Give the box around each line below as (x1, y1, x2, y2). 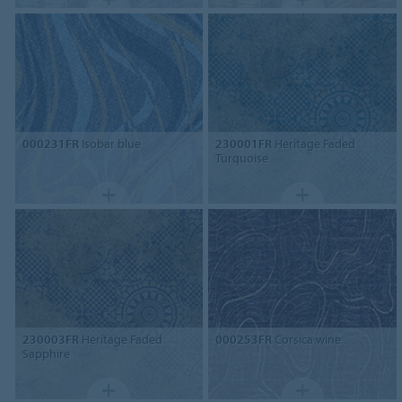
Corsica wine (272, 330, 342, 347)
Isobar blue (78, 135, 141, 153)
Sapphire (22, 345, 70, 362)
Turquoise (215, 150, 269, 167)
